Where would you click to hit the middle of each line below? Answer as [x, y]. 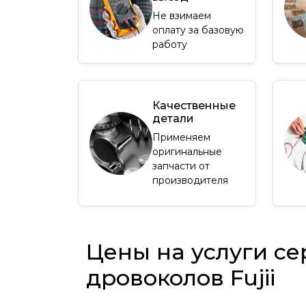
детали [173, 118]
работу [170, 45]
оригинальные [187, 151]
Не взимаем [182, 16]
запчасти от [181, 166]
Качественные [194, 105]
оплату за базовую [198, 30]
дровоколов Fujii [181, 278]
